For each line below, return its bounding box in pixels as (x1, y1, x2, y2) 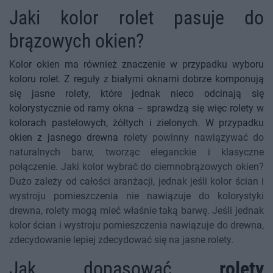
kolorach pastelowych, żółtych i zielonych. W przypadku (9, 117, 264, 129)
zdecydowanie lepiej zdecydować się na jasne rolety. (9, 234, 233, 246)
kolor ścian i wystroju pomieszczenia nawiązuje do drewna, (9, 219, 264, 232)
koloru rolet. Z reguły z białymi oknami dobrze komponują (9, 73, 264, 85)
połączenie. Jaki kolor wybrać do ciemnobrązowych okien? (9, 161, 264, 173)
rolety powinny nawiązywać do (123, 132, 264, 144)
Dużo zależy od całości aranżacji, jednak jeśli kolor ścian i (9, 175, 264, 188)
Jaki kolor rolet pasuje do (9, 6, 264, 30)
